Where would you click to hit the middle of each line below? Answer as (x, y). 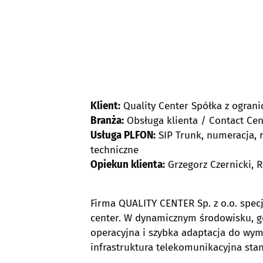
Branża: (107, 121)
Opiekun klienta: (128, 165)
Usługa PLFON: (123, 135)
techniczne (114, 150)
